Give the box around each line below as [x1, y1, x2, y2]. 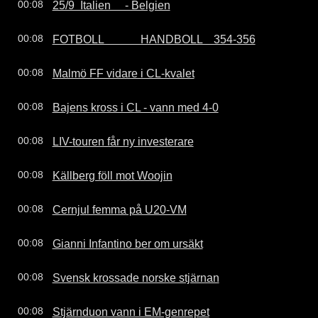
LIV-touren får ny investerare [52, 134, 194, 148]
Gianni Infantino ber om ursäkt [52, 236, 203, 250]
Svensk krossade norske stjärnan [52, 270, 219, 284]
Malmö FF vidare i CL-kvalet [52, 66, 194, 79]
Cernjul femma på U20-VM [52, 202, 187, 216]
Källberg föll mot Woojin [52, 168, 172, 182]
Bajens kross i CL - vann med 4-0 [52, 100, 219, 114]
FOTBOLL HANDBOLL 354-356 [52, 32, 256, 45]
